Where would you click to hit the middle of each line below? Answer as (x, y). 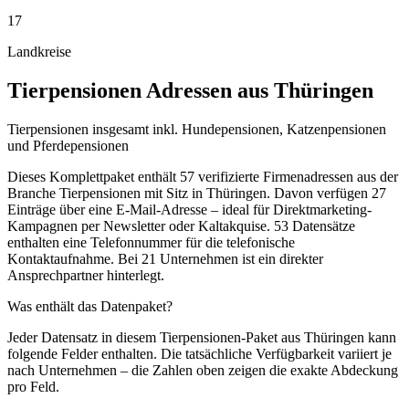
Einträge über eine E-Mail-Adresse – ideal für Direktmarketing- (189, 209)
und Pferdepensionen (68, 145)
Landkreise (39, 51)
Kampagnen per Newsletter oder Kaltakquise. (139, 225)
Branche (33, 193)
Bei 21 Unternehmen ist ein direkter (219, 258)
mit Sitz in (173, 193)
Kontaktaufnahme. (61, 258)
